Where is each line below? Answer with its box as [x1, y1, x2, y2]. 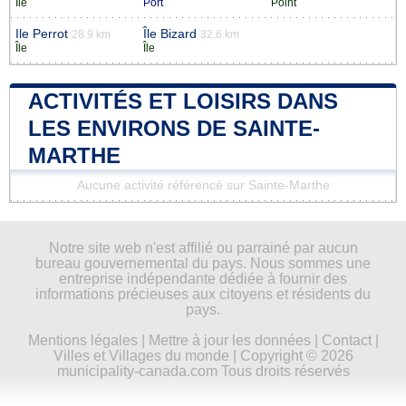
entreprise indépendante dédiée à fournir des [59, 270, 347, 286]
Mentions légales [27, 332, 138, 348]
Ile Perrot [15, 26, 68, 41]
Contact [321, 332, 372, 348]
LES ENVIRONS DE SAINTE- [28, 115, 320, 140]
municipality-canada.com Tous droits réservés [56, 362, 350, 379]
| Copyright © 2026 [228, 347, 353, 363]
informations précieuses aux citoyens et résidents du [35, 285, 371, 302]
